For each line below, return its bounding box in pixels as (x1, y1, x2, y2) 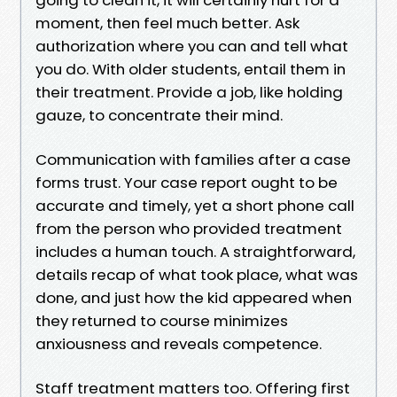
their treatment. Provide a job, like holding (35, 81, 343, 103)
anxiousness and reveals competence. (35, 332, 322, 354)
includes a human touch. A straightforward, (35, 240, 355, 262)
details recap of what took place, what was (35, 263, 358, 285)
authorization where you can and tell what (35, 35, 348, 57)
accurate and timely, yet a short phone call (35, 194, 354, 216)
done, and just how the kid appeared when (35, 286, 352, 308)
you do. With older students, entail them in (35, 58, 346, 80)
